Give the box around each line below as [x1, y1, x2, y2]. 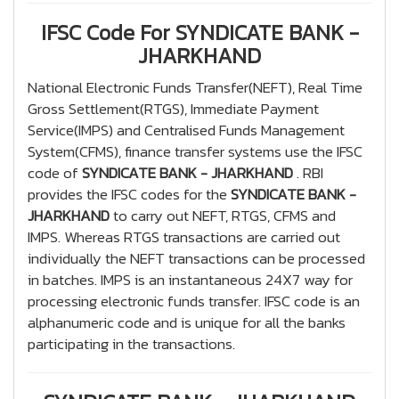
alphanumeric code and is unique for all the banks [28, 311, 346, 334]
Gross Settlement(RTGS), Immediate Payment [28, 97, 319, 120]
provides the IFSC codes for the [28, 183, 231, 206]
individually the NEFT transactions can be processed [28, 247, 365, 270]
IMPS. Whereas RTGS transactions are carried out [28, 225, 340, 248]
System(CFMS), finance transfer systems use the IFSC [28, 140, 362, 163]
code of [28, 161, 82, 184]
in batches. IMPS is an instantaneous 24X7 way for [28, 268, 353, 291]
